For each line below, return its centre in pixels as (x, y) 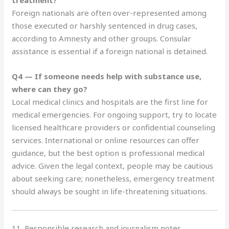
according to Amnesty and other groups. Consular (102, 38)
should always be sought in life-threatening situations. (110, 191)
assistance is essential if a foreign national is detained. (110, 51)
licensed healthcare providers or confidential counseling (114, 127)
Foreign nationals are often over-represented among (109, 13)
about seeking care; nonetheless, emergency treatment (113, 178)
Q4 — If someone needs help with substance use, (107, 76)
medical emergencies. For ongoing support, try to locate (114, 114)
